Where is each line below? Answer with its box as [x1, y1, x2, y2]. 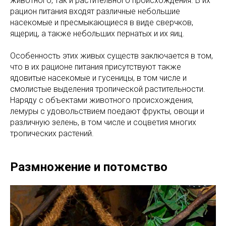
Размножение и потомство [10, 160, 167, 174]
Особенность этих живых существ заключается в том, [10, 51, 213, 61]
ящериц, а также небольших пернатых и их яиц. [10, 29, 185, 38]
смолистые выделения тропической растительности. [10, 84, 205, 94]
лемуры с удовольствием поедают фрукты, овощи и [10, 106, 204, 116]
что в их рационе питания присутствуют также [10, 62, 181, 72]
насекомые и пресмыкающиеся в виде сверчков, [10, 18, 193, 27]
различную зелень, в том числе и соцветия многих [10, 118, 196, 127]
